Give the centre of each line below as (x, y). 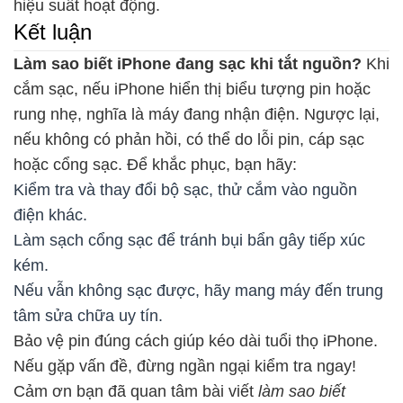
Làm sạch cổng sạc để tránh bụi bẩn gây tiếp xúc (189, 240)
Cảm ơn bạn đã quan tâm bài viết (136, 391)
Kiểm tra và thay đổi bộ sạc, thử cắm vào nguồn (185, 189)
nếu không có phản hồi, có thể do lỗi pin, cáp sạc (189, 139)
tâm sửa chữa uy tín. (88, 315)
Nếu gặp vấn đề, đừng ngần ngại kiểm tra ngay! (185, 366)
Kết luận (53, 32)
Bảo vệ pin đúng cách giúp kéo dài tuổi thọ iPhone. (196, 340)
